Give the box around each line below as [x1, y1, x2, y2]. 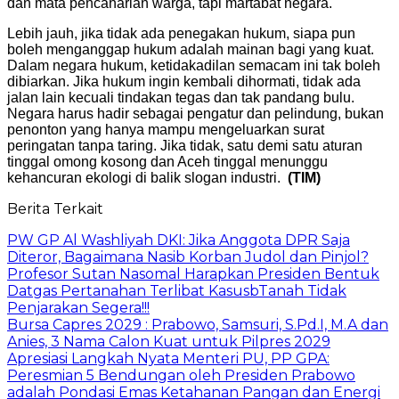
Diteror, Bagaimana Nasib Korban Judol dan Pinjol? [7, 248, 369, 265]
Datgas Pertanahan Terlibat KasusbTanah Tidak [7, 281, 346, 299]
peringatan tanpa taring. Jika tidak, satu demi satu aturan [7, 137, 362, 153]
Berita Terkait [7, 199, 103, 217]
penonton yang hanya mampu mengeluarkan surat [7, 121, 324, 137]
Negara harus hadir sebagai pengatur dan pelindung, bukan [7, 105, 384, 121]
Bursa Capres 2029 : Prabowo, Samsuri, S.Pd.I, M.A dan [7, 315, 388, 333]
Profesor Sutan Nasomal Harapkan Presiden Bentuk [7, 265, 379, 282]
